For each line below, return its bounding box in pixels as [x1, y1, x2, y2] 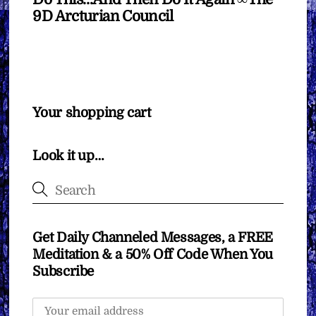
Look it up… [32, 147, 104, 164]
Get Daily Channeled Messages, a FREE [32, 230, 273, 246]
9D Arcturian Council [32, 8, 173, 25]
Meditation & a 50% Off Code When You [32, 247, 273, 263]
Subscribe [32, 264, 95, 280]
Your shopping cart [32, 105, 151, 121]
